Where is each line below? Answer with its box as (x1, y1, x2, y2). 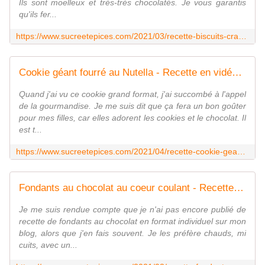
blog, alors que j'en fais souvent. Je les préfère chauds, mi (19, 228, 246, 238)
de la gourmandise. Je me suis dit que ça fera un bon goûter (19, 101, 246, 111)
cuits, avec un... (19, 240, 77, 250)
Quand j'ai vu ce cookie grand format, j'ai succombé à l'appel (19, 89, 246, 99)
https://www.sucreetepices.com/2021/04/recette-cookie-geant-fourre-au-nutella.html (237, 147, 245, 157)
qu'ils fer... (19, 9, 57, 20)
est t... (19, 125, 42, 135)
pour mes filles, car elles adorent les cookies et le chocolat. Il (19, 113, 246, 123)
